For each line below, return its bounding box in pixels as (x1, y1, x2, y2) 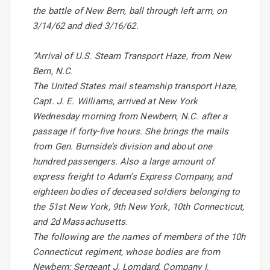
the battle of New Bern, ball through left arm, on (33, 5, 227, 17)
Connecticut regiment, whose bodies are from (33, 246, 221, 258)
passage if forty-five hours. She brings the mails (33, 126, 229, 137)
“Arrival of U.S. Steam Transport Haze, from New (33, 51, 231, 62)
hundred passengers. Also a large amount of (33, 156, 215, 168)
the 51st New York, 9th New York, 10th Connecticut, (33, 201, 245, 213)
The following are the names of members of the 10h (33, 231, 246, 243)
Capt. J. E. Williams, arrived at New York (33, 96, 198, 107)
